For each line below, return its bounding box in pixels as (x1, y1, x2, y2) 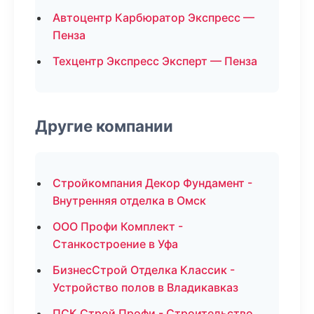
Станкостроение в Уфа (53, 237, 178, 251)
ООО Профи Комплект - (53, 219, 183, 233)
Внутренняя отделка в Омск (53, 193, 206, 207)
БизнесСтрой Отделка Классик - (53, 263, 235, 277)
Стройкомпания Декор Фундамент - (53, 176, 252, 190)
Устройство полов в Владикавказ (53, 280, 238, 294)
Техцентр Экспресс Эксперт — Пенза (53, 54, 257, 68)
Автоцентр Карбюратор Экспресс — (53, 11, 254, 25)
